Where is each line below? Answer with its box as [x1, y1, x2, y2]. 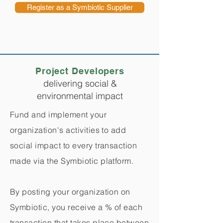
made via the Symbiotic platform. [10, 156, 134, 166]
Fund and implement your [10, 110, 107, 119]
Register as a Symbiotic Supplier [26, 3, 133, 11]
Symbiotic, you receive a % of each [10, 202, 143, 212]
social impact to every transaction [10, 140, 137, 150]
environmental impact [37, 90, 123, 102]
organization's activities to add [10, 125, 126, 135]
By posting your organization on [10, 187, 130, 197]
